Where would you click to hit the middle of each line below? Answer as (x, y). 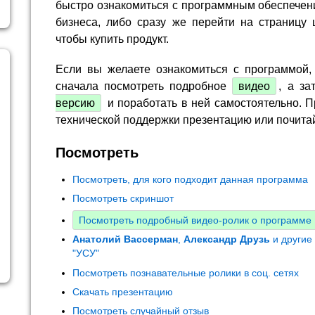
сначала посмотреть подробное (144, 86)
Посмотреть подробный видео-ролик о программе (195, 220)
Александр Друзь (227, 239)
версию (75, 103)
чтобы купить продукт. (112, 39)
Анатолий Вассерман (125, 239)
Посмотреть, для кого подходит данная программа (190, 180)
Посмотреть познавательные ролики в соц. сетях (186, 272)
